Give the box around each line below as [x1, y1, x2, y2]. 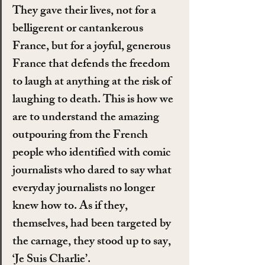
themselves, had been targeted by [12, 214, 173, 235]
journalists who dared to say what [12, 161, 174, 182]
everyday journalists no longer [12, 179, 157, 200]
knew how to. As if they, [12, 196, 130, 218]
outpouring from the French [12, 125, 150, 147]
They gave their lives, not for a [12, 1, 159, 22]
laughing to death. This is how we [12, 90, 176, 111]
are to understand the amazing [12, 108, 161, 129]
